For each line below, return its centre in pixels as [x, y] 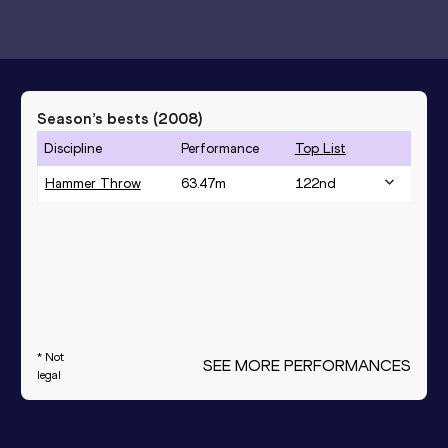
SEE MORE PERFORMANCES [307, 365]
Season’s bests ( [97, 118]
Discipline [72, 148]
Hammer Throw [92, 183]
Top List [320, 148]
